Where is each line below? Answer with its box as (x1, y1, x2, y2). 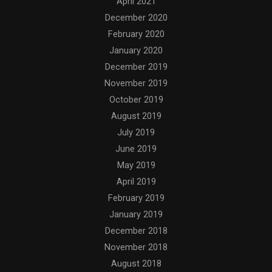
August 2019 (110, 110, 161, 121)
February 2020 (107, 28, 165, 39)
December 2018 (104, 225, 168, 236)
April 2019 (116, 175, 156, 187)
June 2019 (115, 143, 157, 154)
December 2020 (104, 12, 168, 23)
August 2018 (110, 257, 161, 269)
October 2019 (109, 93, 163, 105)
